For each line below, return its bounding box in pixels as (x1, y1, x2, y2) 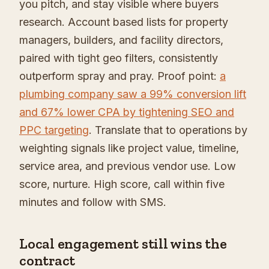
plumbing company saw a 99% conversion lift (19, 88, 246, 101)
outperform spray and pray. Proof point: (19, 70, 220, 83)
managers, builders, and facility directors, (19, 34, 223, 47)
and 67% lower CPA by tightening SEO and (19, 106, 234, 119)
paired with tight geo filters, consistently (19, 52, 218, 65)
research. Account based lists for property (19, 16, 228, 29)
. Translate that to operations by (89, 124, 247, 137)
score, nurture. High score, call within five (19, 178, 225, 191)
